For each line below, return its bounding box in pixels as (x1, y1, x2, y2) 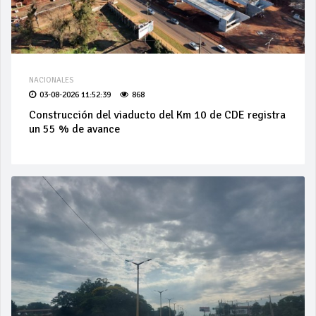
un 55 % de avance (29, 121, 120, 136)
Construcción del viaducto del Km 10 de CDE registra (29, 107, 286, 122)
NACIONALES (29, 75, 73, 85)
